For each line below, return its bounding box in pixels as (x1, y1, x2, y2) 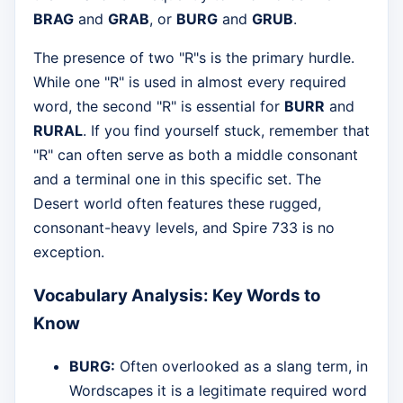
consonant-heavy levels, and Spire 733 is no (33, 219, 335, 237)
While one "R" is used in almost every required (33, 73, 346, 92)
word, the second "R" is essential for (33, 97, 284, 116)
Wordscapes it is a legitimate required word (69, 381, 367, 399)
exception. (33, 243, 104, 262)
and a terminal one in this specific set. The (33, 170, 321, 189)
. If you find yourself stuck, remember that (83, 121, 370, 140)
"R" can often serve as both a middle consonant (33, 146, 358, 165)
